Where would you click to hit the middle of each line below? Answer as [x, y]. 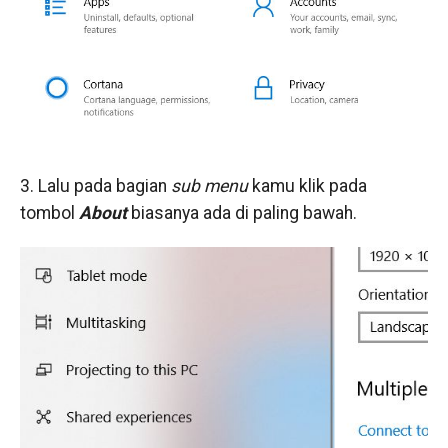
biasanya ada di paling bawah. [243, 212]
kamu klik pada [309, 185]
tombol [49, 212]
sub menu [211, 185]
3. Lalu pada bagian [95, 185]
